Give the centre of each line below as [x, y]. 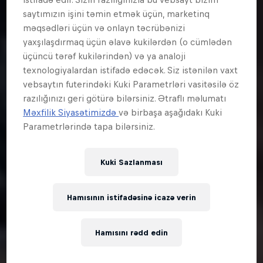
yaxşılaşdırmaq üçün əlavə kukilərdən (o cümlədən [128, 42]
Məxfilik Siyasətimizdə [71, 113]
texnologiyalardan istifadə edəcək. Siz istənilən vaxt [131, 70]
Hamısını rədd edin [131, 232]
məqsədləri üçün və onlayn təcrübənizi [104, 28]
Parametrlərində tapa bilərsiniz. [89, 127]
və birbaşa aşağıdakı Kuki [171, 113]
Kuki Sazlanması [131, 162]
